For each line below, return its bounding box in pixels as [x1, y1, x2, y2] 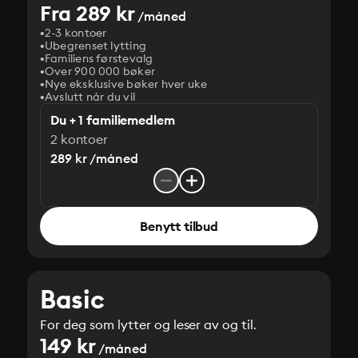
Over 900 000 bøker [45, 64, 156, 78]
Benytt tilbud [140, 218, 218, 234]
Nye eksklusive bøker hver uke [45, 77, 208, 91]
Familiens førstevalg [45, 51, 153, 66]
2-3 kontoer [45, 26, 107, 40]
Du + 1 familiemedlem [50, 112, 175, 128]
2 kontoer [50, 131, 108, 147]
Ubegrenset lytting [45, 38, 147, 53]
